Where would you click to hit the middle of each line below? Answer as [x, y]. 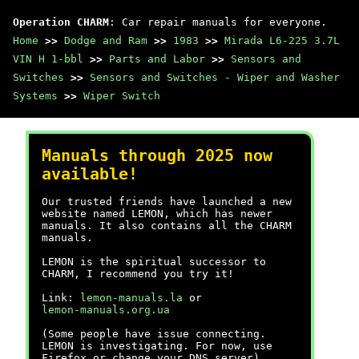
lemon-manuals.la [131, 298]
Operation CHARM [61, 22]
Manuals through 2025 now [157, 156]
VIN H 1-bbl [48, 59]
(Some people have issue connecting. [154, 334]
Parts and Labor [157, 59]
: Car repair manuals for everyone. [218, 22]
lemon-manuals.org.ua [106, 310]
